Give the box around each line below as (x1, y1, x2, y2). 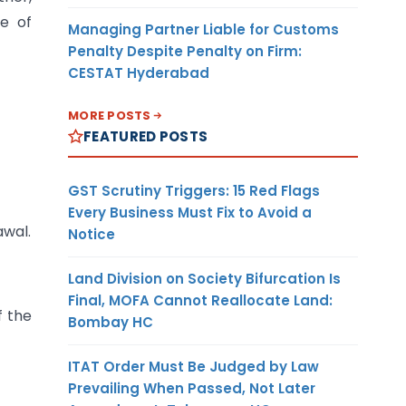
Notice (68, 224, 115, 244)
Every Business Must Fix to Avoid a (68, 202, 312, 222)
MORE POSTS (68, 106, 151, 124)
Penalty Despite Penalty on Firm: (68, 41, 302, 61)
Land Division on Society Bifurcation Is (68, 268, 341, 288)
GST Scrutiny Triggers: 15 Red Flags (68, 180, 320, 200)
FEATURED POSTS (83, 126, 208, 146)
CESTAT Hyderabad (68, 63, 209, 82)
